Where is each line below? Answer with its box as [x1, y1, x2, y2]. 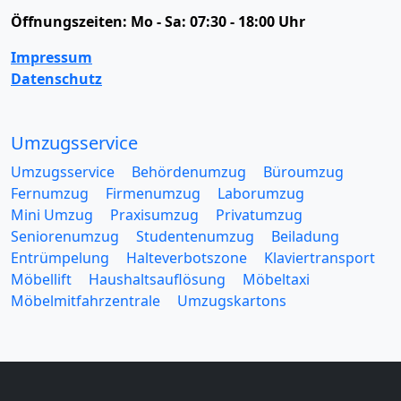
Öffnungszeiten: [11, 11, 131, 31]
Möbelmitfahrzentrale [11, 290, 160, 311]
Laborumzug [218, 183, 304, 203]
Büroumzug [263, 161, 344, 182]
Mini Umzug [11, 204, 93, 225]
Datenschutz [11, 68, 102, 89]
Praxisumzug [110, 204, 199, 225]
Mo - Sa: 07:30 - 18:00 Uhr [131, 11, 305, 31]
